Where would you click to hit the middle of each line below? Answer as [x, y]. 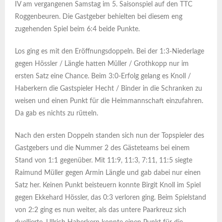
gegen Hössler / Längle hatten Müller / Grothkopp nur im [102, 64]
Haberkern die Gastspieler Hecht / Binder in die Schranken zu [109, 89]
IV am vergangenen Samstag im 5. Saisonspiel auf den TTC [104, 5]
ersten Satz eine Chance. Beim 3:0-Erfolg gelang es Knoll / [103, 77]
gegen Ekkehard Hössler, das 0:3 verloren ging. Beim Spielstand [111, 198]
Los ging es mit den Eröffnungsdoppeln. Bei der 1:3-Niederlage [110, 52]
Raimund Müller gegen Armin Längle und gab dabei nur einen [108, 173]
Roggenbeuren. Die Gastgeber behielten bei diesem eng [99, 17]
